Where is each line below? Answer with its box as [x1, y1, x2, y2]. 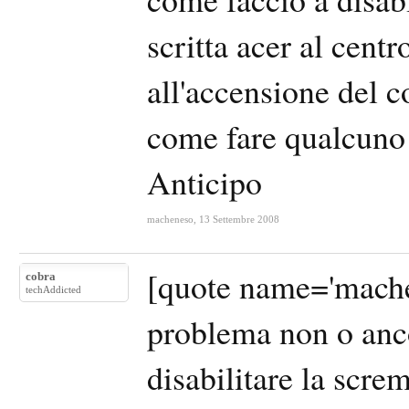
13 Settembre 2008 [199, 214, 279, 225]
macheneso [147, 214, 194, 225]
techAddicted [26, 284, 81, 295]
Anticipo [147, 160, 262, 204]
